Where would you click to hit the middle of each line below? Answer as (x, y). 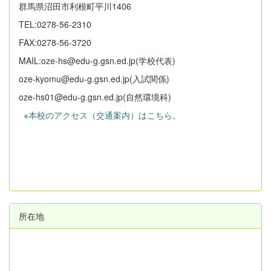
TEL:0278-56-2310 (55, 24)
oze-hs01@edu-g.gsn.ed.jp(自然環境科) (95, 97)
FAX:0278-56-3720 (55, 42)
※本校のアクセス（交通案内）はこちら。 (100, 115)
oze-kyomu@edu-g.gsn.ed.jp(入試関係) (94, 79)
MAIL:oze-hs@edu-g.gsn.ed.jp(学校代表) (97, 60)
